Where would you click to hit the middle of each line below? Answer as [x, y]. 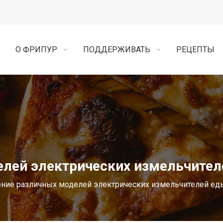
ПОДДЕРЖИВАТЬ [116, 50]
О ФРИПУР [36, 50]
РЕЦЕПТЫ [195, 50]
